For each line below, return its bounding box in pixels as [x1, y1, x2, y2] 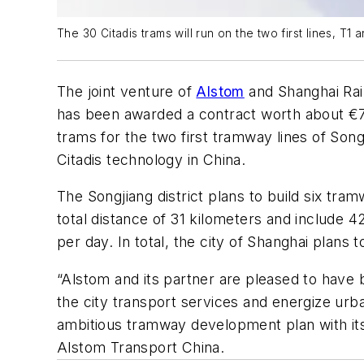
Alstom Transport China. [57, 338, 225, 356]
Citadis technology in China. [57, 150, 246, 168]
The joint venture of [57, 82, 197, 100]
